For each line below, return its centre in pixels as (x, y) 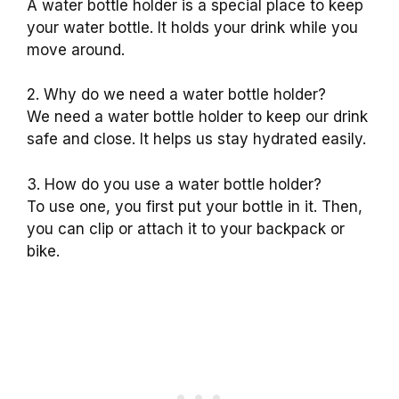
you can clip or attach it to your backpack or (186, 228)
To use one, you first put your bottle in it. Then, (195, 206)
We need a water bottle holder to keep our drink (197, 117)
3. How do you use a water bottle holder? (174, 184)
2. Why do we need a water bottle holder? (176, 95)
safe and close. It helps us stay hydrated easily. (196, 139)
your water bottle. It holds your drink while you (192, 27)
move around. (76, 49)
